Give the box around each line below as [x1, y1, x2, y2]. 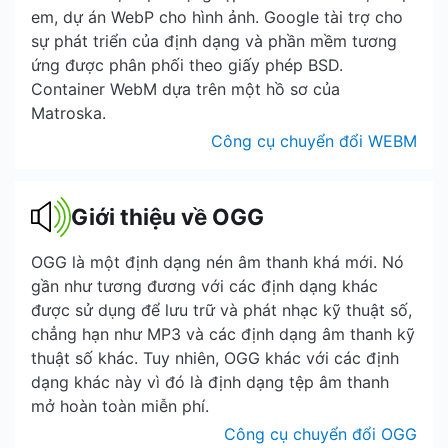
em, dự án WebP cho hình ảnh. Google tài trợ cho [31, 7, 403, 27]
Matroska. [31, 103, 106, 123]
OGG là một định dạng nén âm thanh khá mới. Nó [31, 252, 404, 272]
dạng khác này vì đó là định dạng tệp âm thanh [31, 372, 389, 392]
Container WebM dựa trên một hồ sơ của [31, 79, 340, 99]
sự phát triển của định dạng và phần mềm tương [31, 31, 397, 51]
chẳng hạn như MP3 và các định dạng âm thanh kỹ [31, 324, 415, 344]
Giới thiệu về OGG [71, 203, 264, 230]
